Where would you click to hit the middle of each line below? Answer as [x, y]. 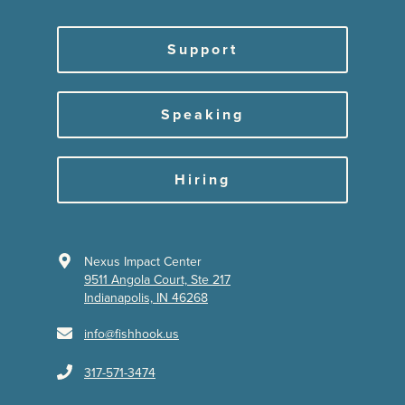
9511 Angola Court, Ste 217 [157, 279]
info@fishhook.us [132, 334]
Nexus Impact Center [143, 261]
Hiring [202, 179]
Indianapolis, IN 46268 [146, 297]
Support [202, 49]
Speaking [202, 114]
